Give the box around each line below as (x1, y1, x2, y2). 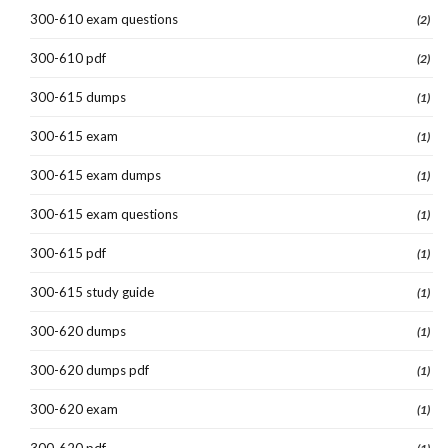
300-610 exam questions (30, 10, 178, 27)
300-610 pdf (30, 49, 106, 66)
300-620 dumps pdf (30, 361, 149, 378)
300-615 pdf (30, 244, 106, 261)
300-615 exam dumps (30, 166, 161, 183)
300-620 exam (30, 400, 118, 417)
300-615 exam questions (30, 205, 178, 222)
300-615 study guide (30, 283, 154, 300)
